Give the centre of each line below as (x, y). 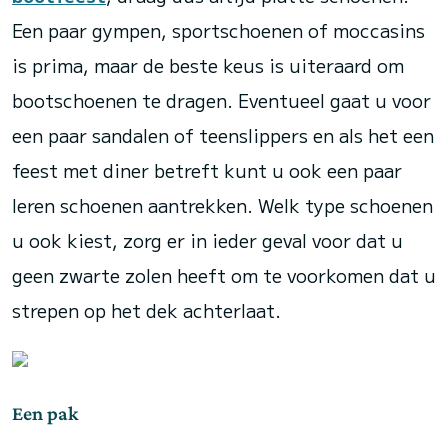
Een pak (45, 413)
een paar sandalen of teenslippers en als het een (223, 135)
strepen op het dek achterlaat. (146, 310)
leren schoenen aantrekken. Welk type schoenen (222, 205)
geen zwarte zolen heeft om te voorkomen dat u (224, 275)
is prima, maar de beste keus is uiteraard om (208, 65)
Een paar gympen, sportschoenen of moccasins (218, 30)
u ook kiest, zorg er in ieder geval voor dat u (207, 240)
